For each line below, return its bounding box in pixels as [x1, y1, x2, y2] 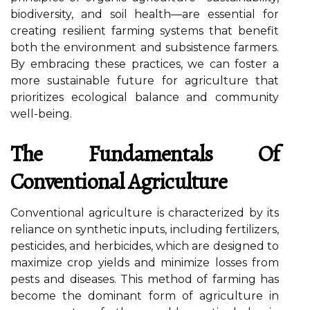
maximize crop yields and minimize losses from [10, 256, 279, 269]
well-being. [10, 107, 72, 120]
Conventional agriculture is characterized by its [10, 206, 279, 219]
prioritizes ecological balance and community [10, 91, 279, 104]
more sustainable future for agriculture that [10, 74, 279, 87]
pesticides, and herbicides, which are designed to [10, 239, 279, 253]
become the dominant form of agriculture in [10, 289, 279, 302]
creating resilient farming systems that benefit [10, 24, 279, 37]
